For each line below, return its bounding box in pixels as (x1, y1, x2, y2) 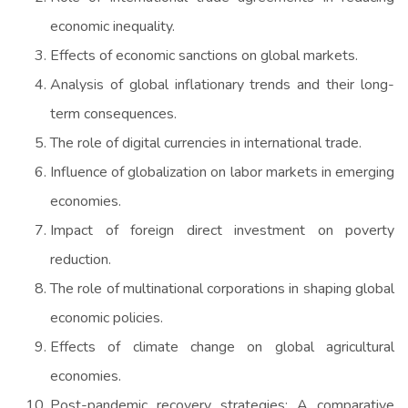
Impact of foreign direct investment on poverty (50, 219, 394, 240)
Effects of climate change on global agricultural (50, 336, 394, 357)
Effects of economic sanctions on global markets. (50, 45, 358, 66)
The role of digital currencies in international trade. (50, 132, 362, 153)
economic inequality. (50, 15, 175, 36)
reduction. (50, 249, 111, 270)
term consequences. (50, 103, 177, 124)
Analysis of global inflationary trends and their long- (50, 74, 394, 95)
